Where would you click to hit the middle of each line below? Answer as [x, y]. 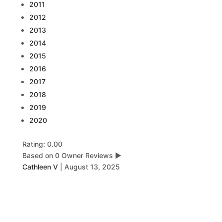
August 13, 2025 [92, 167]
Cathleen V [40, 167]
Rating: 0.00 [42, 144]
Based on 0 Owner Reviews [67, 155]
